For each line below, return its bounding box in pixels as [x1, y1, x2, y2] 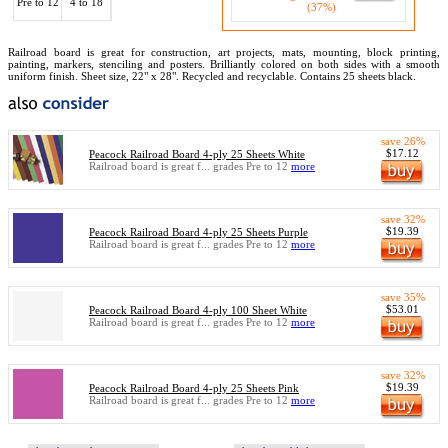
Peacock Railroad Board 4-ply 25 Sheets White [89, 148, 305, 160]
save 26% [380, 135, 425, 147]
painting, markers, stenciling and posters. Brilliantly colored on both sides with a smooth [8, 58, 440, 70]
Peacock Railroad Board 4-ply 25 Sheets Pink [89, 382, 299, 394]
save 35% [380, 291, 425, 303]
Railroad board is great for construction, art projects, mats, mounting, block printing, [8, 46, 440, 58]
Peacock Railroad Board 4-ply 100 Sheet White [89, 304, 307, 316]
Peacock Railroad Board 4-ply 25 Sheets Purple [89, 226, 308, 238]
